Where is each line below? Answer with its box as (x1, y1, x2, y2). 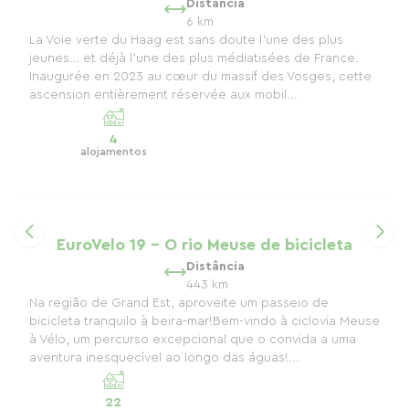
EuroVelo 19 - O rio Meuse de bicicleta (57, 236, 352, 253)
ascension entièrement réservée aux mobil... (29, 89, 298, 101)
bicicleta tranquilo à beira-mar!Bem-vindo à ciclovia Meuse (29, 315, 380, 328)
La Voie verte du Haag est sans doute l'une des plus (29, 34, 343, 47)
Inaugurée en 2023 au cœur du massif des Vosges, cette (29, 70, 372, 83)
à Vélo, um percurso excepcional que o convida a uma (29, 333, 356, 346)
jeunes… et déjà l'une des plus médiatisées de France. (29, 52, 359, 65)
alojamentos (79, 146, 147, 157)
